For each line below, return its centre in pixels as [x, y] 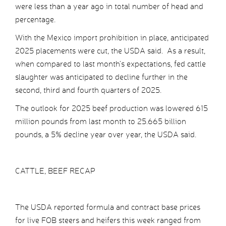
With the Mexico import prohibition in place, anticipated [112, 38]
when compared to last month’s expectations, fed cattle [110, 64]
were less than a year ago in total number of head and [109, 7]
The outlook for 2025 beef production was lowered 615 [111, 108]
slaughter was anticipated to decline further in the [101, 77]
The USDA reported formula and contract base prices [108, 207]
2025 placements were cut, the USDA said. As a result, [110, 51]
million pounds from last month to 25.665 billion [101, 122]
